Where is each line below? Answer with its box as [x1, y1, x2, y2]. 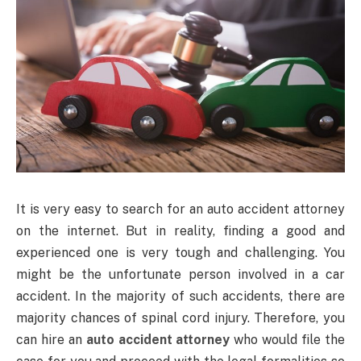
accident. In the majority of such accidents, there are [16, 288, 345, 304]
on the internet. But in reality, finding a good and [16, 222, 345, 239]
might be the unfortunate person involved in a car [16, 266, 345, 282]
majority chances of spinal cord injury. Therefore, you [16, 309, 345, 326]
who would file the [230, 331, 346, 347]
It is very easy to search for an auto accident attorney [16, 201, 345, 217]
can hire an [16, 331, 86, 347]
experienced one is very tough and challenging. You [16, 244, 345, 260]
